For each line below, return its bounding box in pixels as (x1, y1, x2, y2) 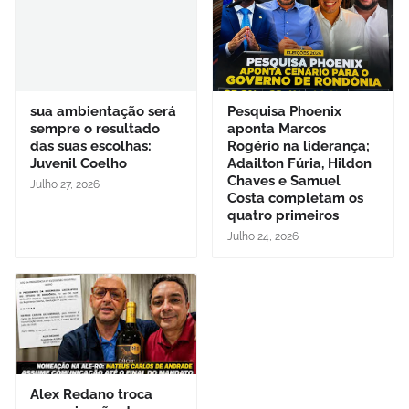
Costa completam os (227, 190, 363, 207)
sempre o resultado (30, 121, 160, 138)
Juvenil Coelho (30, 155, 127, 173)
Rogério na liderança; (227, 138, 370, 155)
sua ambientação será (30, 103, 176, 121)
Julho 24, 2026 (227, 230, 299, 244)
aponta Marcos (227, 121, 326, 138)
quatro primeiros (227, 207, 339, 225)
